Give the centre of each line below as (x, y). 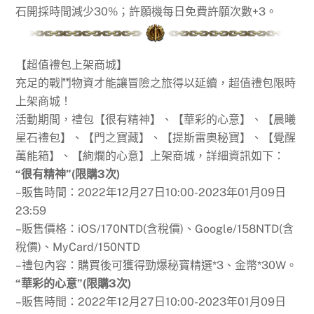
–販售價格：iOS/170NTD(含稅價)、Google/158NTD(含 (155, 228)
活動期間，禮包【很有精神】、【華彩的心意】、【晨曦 (156, 119)
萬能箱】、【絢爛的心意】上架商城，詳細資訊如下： (150, 156)
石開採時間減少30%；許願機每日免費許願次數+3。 (146, 12)
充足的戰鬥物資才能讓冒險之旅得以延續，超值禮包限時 (156, 83)
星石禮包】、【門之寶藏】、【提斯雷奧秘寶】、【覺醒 (156, 137)
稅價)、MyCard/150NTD (78, 247)
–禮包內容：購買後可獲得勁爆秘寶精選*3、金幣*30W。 (157, 265)
